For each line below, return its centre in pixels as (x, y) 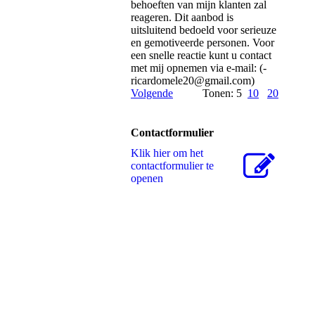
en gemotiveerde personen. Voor (202, 43)
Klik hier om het (167, 153)
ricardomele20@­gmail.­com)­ (193, 81)
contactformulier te (172, 166)
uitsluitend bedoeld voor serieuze (204, 30)
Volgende (152, 94)
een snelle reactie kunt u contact (201, 56)
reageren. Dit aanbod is (182, 18)
